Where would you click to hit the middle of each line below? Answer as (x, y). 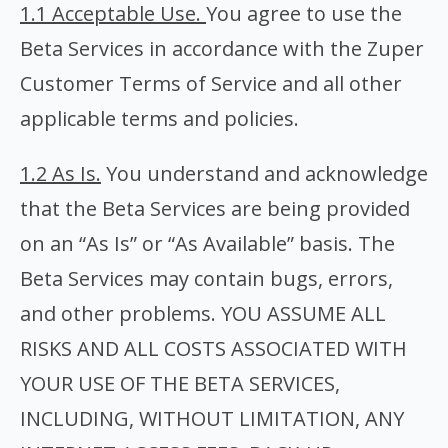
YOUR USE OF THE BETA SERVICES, (180, 383)
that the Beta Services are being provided (215, 208)
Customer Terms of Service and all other (211, 83)
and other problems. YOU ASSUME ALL (203, 313)
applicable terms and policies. (159, 118)
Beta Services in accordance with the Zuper (222, 48)
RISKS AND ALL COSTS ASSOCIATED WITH (213, 348)
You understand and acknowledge (264, 173)
